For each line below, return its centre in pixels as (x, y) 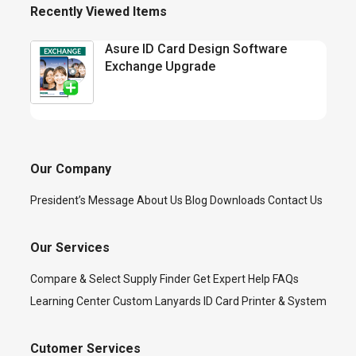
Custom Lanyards (157, 301)
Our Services (70, 247)
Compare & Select (75, 279)
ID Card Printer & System (265, 301)
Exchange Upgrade (160, 66)
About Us (159, 200)
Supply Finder (157, 279)
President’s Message (82, 200)
